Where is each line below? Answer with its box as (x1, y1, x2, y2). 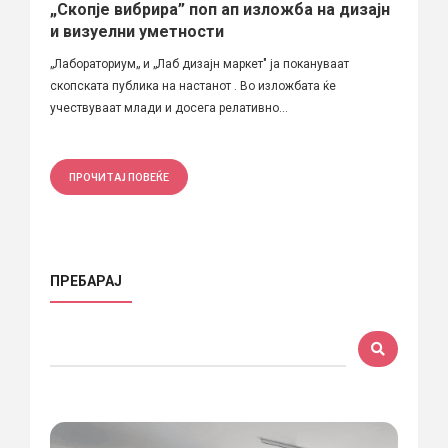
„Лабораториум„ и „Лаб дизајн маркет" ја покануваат (50, 56, 349, 71)
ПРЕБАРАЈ (50, 272, 122, 289)
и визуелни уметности (50, 21, 224, 41)
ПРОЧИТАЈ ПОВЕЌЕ (69, 170, 169, 183)
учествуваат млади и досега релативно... (50, 100, 288, 115)
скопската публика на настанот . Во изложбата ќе (50, 78, 336, 93)
